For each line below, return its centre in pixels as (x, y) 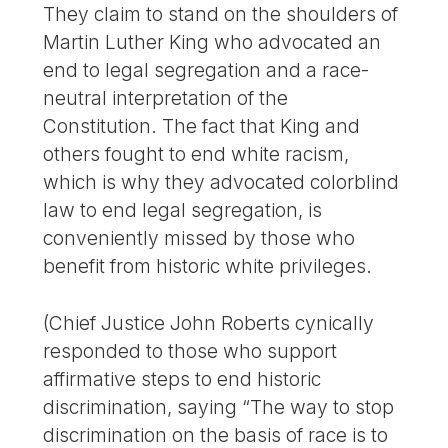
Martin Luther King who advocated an (212, 42)
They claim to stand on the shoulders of (221, 14)
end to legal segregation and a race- (206, 70)
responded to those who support (190, 351)
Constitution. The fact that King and (202, 126)
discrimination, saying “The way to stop (219, 407)
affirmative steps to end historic (182, 379)
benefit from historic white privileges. (208, 266)
